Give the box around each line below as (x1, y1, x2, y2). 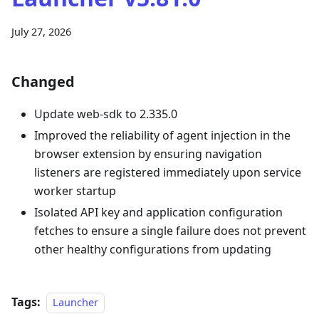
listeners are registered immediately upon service (34, 164, 301, 180)
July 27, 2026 (11, 25, 71, 38)
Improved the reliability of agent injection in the (34, 127, 291, 143)
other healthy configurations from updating (34, 241, 271, 257)
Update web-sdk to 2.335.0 (34, 106, 177, 122)
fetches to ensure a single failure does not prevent (34, 223, 306, 239)
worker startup (34, 183, 116, 199)
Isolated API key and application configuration (34, 204, 283, 220)
